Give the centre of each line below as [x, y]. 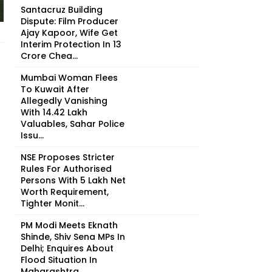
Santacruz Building [62, 10]
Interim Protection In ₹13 [71, 44]
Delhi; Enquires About [67, 248]
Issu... [32, 135]
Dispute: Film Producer [70, 21]
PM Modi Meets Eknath [69, 225]
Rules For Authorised [66, 169]
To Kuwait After [55, 89]
